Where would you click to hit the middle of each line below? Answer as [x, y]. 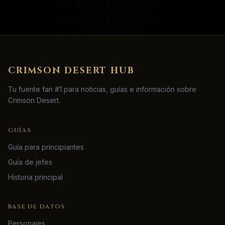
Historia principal [35, 177]
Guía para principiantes [46, 147]
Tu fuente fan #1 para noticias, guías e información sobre [102, 89]
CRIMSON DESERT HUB [71, 71]
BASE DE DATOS [37, 207]
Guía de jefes [30, 162]
